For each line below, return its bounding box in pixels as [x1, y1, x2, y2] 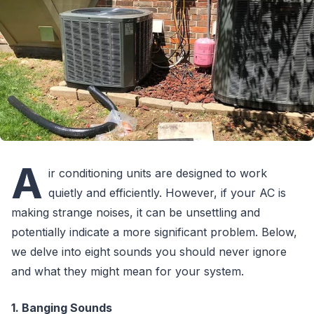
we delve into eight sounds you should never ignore [11, 244, 287, 259]
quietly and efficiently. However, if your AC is [48, 185, 286, 200]
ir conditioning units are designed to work [48, 165, 267, 180]
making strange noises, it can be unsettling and [11, 205, 260, 219]
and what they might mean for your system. [11, 264, 244, 278]
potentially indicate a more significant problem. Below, [11, 224, 297, 239]
